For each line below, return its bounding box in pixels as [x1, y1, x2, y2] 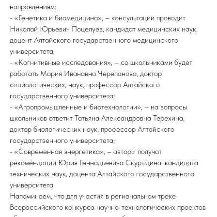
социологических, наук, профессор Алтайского [10, 80, 160, 89]
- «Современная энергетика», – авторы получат [10, 147, 162, 156]
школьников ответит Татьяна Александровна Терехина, [10, 113, 185, 123]
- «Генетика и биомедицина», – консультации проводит [10, 13, 186, 22]
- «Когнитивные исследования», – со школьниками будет [10, 58, 192, 67]
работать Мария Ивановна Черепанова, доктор [10, 69, 162, 78]
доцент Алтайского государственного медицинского [10, 35, 178, 45]
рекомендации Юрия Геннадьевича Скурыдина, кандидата [10, 158, 198, 167]
